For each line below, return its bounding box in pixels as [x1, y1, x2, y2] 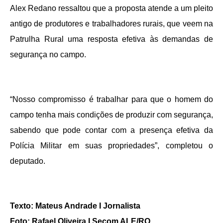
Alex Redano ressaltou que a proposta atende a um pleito [10, 3, 213, 12]
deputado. [10, 156, 45, 165]
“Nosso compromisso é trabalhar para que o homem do [10, 95, 213, 104]
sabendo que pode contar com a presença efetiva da [10, 125, 213, 134]
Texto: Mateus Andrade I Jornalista [10, 201, 140, 210]
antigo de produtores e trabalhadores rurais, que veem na [10, 19, 213, 28]
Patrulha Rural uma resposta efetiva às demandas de [10, 34, 213, 43]
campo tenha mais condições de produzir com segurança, [10, 110, 213, 119]
